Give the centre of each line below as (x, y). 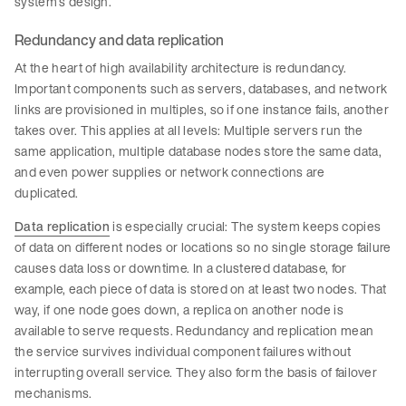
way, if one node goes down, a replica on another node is (179, 310)
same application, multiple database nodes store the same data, (198, 151)
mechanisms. (53, 393)
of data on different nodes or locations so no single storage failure (203, 247)
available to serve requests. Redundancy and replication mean (194, 331)
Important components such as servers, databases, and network (201, 89)
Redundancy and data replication (119, 40)
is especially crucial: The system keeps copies (246, 227)
